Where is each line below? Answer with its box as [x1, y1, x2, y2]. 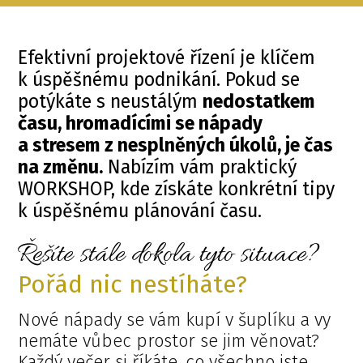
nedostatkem [203, 89, 316, 113]
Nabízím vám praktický [103, 155, 297, 178]
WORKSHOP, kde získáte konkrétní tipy [18, 177, 335, 200]
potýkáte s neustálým [18, 89, 203, 113]
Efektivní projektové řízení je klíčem [18, 45, 316, 69]
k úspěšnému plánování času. [18, 199, 267, 222]
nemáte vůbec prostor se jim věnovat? [18, 329, 320, 352]
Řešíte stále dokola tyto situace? [16, 237, 320, 273]
